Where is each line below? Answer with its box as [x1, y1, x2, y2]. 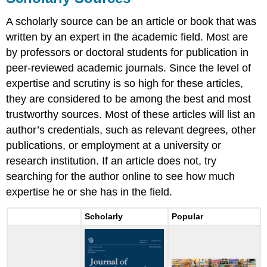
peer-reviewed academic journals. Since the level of [6, 62, 252, 74]
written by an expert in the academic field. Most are [6, 31, 249, 44]
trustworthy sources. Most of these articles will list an [6, 108, 256, 121]
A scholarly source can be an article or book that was [6, 15, 257, 28]
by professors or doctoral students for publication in [6, 46, 249, 59]
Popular [172, 212, 204, 222]
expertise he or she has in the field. [6, 186, 173, 198]
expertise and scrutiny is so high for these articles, [6, 77, 244, 90]
